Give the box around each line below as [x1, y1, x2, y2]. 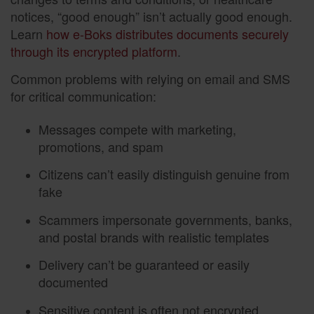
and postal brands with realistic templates [39, 227, 269, 246]
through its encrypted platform [11, 42, 177, 61]
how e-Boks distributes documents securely [46, 25, 289, 43]
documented [39, 273, 108, 292]
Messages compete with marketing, [39, 120, 236, 138]
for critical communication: [11, 87, 156, 106]
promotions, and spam [39, 137, 163, 156]
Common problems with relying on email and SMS [11, 69, 290, 88]
